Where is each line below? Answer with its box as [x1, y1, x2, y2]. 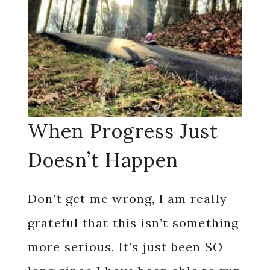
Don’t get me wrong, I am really [27, 191, 227, 206]
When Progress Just [27, 119, 219, 143]
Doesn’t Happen [27, 148, 179, 172]
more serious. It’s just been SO [27, 239, 223, 254]
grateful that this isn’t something [27, 215, 239, 230]
